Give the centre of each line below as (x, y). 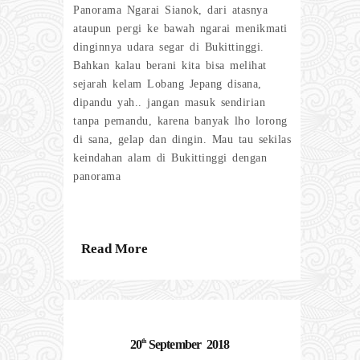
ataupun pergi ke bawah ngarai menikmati (180, 28)
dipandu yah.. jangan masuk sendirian (169, 102)
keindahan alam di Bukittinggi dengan (170, 157)
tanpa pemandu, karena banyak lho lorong (180, 121)
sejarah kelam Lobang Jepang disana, (168, 84)
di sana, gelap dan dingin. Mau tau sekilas (182, 139)
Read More (115, 248)
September (175, 345)
